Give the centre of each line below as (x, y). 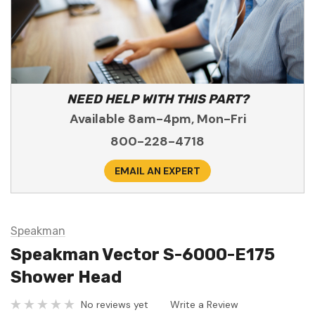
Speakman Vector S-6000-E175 (143, 255)
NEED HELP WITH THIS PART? (157, 99)
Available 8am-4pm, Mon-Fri (157, 119)
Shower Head (66, 277)
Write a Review (204, 304)
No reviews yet (115, 304)
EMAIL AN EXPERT (157, 171)
